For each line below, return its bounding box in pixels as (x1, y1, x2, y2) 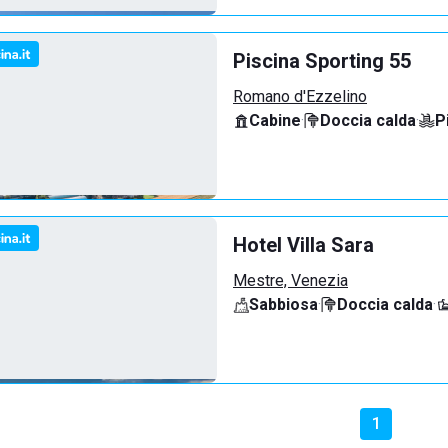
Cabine (249, 111, 301, 130)
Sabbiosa (249, 295, 318, 314)
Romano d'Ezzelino (233, 87, 367, 106)
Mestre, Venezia (233, 271, 348, 290)
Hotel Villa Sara (233, 233, 374, 257)
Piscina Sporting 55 (233, 49, 411, 73)
